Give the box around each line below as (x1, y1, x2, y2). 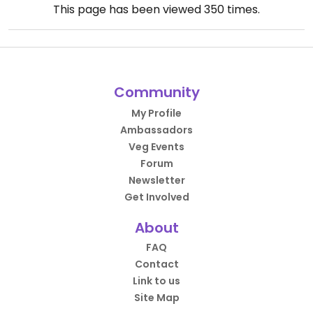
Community (113, 82, 200, 103)
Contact (134, 257, 179, 272)
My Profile (131, 106, 182, 121)
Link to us (133, 274, 180, 289)
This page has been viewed (53, 1, 204, 18)
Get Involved (124, 190, 189, 205)
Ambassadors (120, 123, 193, 138)
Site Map (133, 291, 180, 305)
